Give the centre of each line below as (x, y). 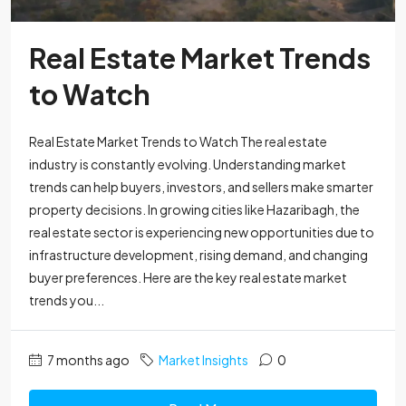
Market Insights (203, 360)
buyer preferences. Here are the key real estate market (188, 278)
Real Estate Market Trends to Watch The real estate (178, 142)
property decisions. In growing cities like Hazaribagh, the (194, 210)
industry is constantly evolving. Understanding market (188, 164)
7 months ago (87, 360)
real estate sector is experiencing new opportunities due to (202, 232)
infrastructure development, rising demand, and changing (198, 255)
